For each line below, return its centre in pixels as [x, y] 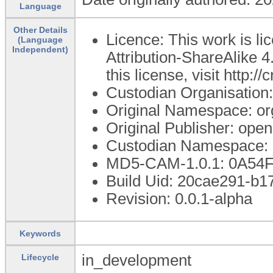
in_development [136, 260]
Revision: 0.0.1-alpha [179, 198]
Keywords [40, 233]
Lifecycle [40, 257]
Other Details [40, 30]
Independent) [40, 49]
